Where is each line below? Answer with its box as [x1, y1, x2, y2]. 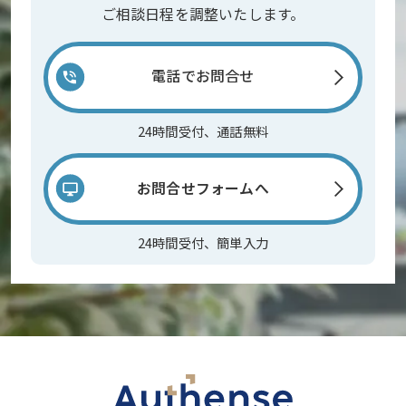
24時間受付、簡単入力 [137, 233, 269, 253]
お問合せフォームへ [137, 178, 269, 199]
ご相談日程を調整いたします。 [101, 3, 305, 24]
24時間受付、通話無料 [137, 121, 269, 141]
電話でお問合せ [151, 68, 255, 86]
